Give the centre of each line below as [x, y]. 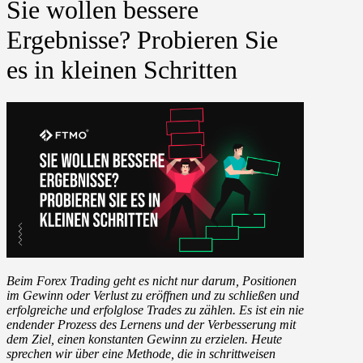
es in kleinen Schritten [122, 69]
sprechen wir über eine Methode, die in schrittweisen [141, 354]
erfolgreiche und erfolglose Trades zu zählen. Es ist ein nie [155, 310]
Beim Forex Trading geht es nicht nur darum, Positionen [152, 281]
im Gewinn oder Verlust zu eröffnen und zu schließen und [153, 296]
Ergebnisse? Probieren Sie [142, 39]
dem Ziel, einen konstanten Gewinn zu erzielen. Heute [144, 340]
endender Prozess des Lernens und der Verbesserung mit [151, 325]
